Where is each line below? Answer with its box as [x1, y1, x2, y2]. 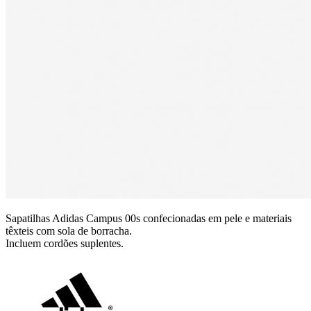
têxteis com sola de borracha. [6, 225, 132, 237]
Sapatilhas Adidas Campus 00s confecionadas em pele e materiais [6, 212, 292, 225]
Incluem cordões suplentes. [6, 237, 124, 250]
